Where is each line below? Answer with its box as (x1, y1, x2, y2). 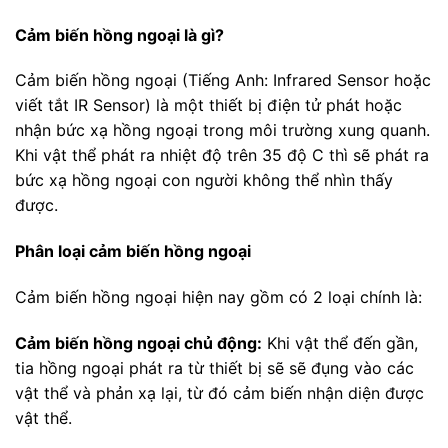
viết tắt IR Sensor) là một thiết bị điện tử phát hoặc (15, 95, 402, 116)
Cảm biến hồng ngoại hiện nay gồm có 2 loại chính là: (15, 286, 422, 307)
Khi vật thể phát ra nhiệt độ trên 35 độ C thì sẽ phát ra (15, 145, 429, 166)
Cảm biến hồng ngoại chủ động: (15, 332, 262, 353)
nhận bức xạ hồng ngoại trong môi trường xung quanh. (15, 120, 430, 141)
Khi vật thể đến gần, (262, 332, 418, 353)
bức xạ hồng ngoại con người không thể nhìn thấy (15, 170, 393, 191)
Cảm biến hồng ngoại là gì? (15, 24, 224, 45)
